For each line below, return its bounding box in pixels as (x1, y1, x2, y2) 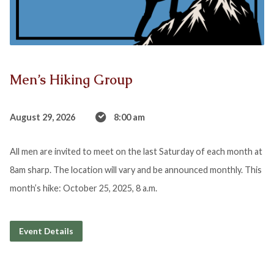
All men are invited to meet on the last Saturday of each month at (9, 146, 262, 157)
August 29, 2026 (9, 111, 75, 122)
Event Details (18, 225, 73, 236)
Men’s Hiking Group (9, 71, 133, 88)
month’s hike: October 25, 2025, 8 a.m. (9, 182, 157, 193)
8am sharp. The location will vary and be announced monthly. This (9, 164, 262, 175)
